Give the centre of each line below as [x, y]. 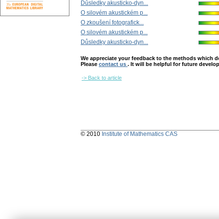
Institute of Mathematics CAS [140, 134]
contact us [113, 64]
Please [90, 64]
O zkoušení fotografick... [112, 23]
